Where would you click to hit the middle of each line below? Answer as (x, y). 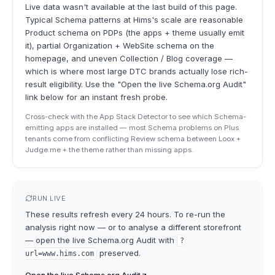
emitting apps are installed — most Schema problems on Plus (132, 128)
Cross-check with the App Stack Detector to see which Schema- (136, 117)
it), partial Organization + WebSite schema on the (120, 45)
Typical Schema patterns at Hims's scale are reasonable (134, 20)
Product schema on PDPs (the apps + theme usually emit (135, 33)
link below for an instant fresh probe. (96, 97)
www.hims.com (68, 254)
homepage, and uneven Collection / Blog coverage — (129, 58)
